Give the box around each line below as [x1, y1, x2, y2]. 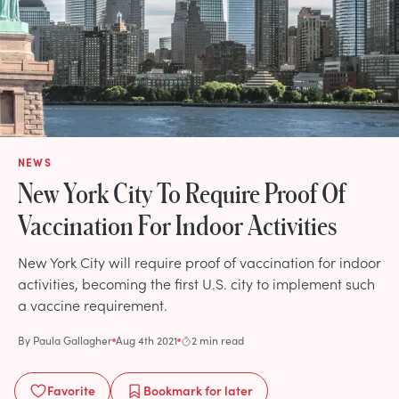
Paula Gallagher [33, 332, 112, 347]
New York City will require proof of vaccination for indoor [18, 251, 381, 272]
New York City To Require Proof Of [18, 176, 346, 208]
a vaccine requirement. [18, 294, 167, 314]
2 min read [191, 332, 244, 347]
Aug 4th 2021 [116, 332, 177, 347]
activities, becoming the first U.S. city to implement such [18, 273, 375, 293]
